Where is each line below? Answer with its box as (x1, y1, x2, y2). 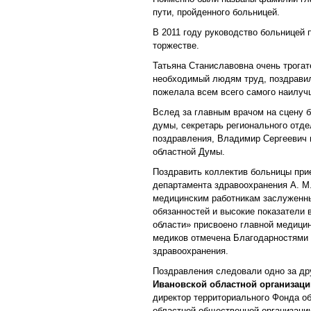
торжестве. (153, 40, 199, 51)
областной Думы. (153, 146, 225, 158)
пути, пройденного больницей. (153, 7, 280, 18)
